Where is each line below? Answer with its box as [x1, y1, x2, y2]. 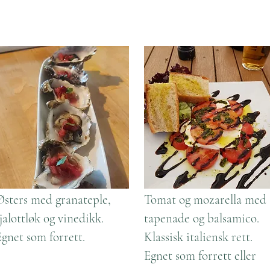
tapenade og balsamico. [144, 211, 259, 226]
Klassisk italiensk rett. [144, 230, 253, 245]
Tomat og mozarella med [144, 192, 266, 207]
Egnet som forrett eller [144, 248, 256, 263]
